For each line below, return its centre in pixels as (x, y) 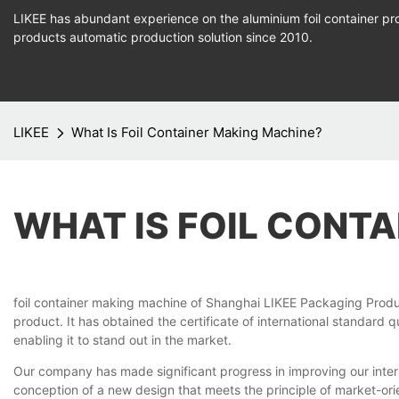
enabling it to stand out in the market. (122, 340)
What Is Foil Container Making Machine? (197, 132)
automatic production (132, 37)
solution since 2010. (253, 37)
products (41, 37)
